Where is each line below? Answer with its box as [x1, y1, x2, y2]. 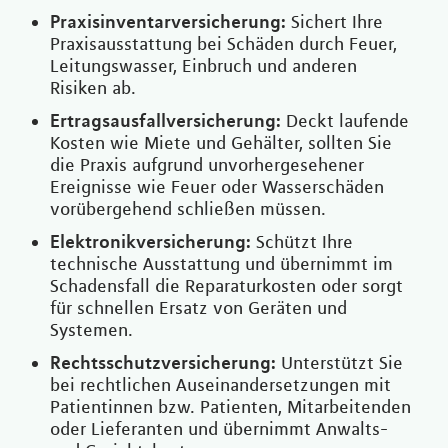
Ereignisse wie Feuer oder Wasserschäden [50, 176, 384, 199]
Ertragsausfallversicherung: [50, 109, 281, 132]
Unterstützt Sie [276, 352, 403, 375]
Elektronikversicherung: [50, 230, 251, 253]
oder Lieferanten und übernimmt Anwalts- [50, 418, 388, 441]
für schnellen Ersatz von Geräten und [50, 297, 347, 320]
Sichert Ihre [286, 11, 383, 34]
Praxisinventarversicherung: [50, 10, 286, 33]
